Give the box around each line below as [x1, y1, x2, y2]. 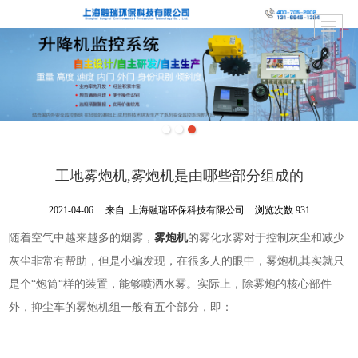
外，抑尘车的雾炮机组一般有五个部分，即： [9, 300, 233, 313]
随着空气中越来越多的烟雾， [9, 231, 155, 244]
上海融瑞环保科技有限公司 [129, 204, 247, 216]
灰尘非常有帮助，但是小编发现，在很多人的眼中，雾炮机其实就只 [9, 254, 345, 267]
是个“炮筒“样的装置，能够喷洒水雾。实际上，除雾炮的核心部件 [9, 277, 332, 290]
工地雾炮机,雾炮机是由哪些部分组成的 [54, 167, 304, 184]
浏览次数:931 [254, 204, 310, 216]
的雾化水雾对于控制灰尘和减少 [188, 231, 345, 244]
